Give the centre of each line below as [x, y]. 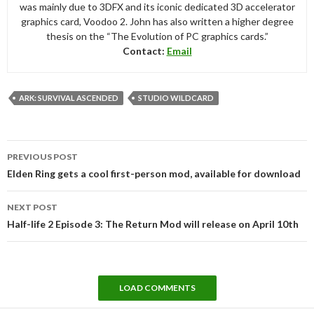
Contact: [144, 50]
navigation [47, 166]
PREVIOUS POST [42, 156]
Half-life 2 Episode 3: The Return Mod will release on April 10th [153, 224]
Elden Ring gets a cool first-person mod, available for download [154, 173]
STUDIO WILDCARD [176, 97]
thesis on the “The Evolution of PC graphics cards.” [157, 36]
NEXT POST [32, 207]
